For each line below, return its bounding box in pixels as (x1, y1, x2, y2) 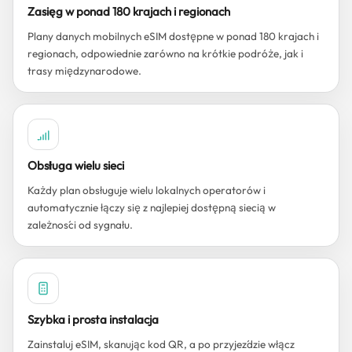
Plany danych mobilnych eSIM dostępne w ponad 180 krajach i (27, 29, 319, 43)
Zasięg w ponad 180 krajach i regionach (27, 4, 230, 19)
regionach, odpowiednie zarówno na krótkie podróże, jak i (27, 46, 303, 60)
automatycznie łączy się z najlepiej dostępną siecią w (27, 200, 276, 214)
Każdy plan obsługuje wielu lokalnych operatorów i (27, 183, 266, 197)
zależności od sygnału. (27, 218, 133, 232)
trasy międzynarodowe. (27, 64, 141, 78)
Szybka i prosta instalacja (27, 312, 159, 327)
